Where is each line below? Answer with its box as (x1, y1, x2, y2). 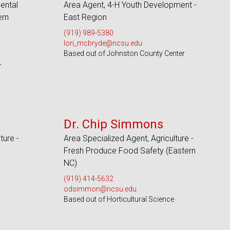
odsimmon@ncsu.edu (63, 185, 137, 193)
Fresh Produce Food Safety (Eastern (63, 146, 196, 156)
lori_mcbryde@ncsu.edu (63, 39, 142, 47)
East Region (63, 12, 107, 22)
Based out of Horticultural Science (63, 195, 174, 203)
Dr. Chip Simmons (63, 117, 163, 131)
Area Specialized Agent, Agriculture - (63, 133, 194, 143)
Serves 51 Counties (102, 102, 158, 109)
